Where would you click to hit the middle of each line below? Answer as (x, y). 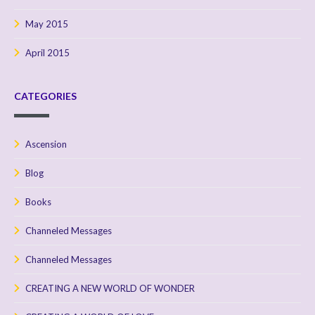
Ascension (46, 144)
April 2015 (47, 52)
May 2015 (47, 24)
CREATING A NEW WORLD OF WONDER (110, 288)
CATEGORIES (45, 96)
